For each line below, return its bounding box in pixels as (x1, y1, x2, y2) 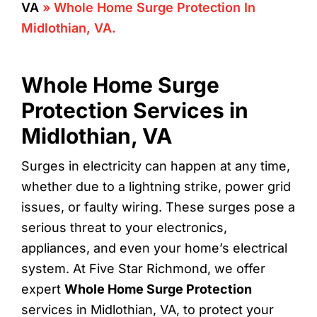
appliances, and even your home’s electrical (21, 241, 287, 255)
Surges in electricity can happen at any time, (21, 158, 290, 173)
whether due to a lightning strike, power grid (21, 179, 291, 194)
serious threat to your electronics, (21, 220, 227, 235)
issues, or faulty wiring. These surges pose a (21, 200, 295, 214)
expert (21, 282, 64, 296)
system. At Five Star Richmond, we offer (21, 261, 265, 276)
